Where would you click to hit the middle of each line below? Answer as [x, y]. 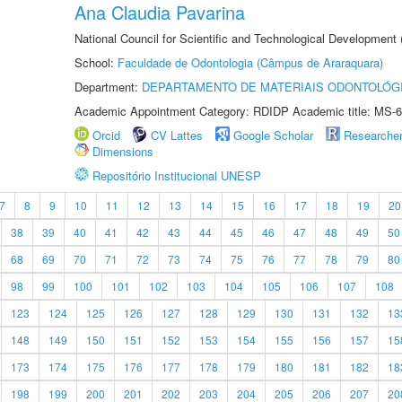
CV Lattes [177, 135]
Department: [108, 87]
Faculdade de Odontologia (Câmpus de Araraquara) [250, 62]
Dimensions [123, 151]
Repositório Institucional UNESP [177, 175]
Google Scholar [273, 135]
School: [96, 62]
